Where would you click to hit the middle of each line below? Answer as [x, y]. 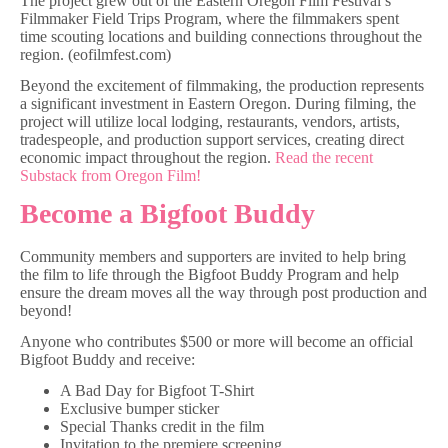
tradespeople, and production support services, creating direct [212, 139]
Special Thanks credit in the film [162, 426]
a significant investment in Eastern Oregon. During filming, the [218, 103]
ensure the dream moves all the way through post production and [223, 293]
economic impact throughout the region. [147, 157]
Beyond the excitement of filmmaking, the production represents [222, 85]
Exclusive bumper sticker [139, 408]
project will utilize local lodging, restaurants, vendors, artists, [210, 121]
